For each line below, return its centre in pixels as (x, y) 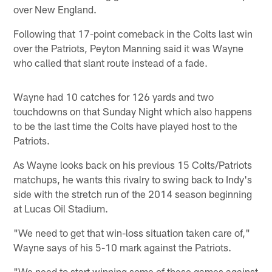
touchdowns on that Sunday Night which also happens (133, 111)
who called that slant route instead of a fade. (111, 62)
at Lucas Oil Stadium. (61, 208)
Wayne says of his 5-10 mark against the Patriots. (123, 247)
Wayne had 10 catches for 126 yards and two (114, 96)
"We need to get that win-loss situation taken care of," (132, 232)
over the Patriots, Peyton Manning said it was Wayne (129, 48)
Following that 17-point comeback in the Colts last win (133, 33)
